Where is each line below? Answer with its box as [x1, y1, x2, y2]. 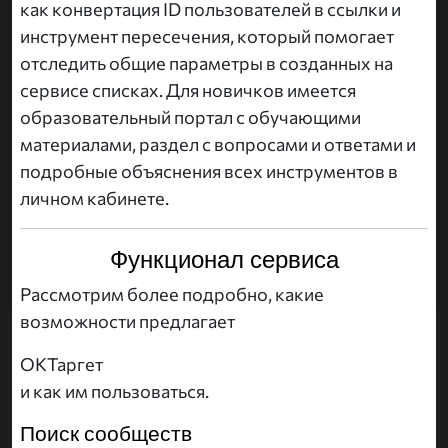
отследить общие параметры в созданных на [20, 52, 393, 75]
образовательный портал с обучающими [20, 106, 361, 129]
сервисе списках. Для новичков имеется [20, 79, 356, 102]
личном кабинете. [20, 187, 169, 210]
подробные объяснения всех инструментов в [20, 160, 398, 183]
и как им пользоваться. [20, 380, 209, 403]
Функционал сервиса [109, 243, 339, 276]
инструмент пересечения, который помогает [20, 25, 394, 48]
